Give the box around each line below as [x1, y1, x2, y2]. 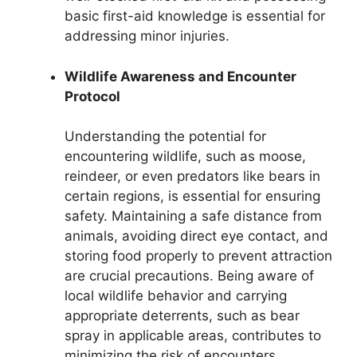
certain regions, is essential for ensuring [65, 188, 320, 205]
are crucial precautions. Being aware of [65, 268, 314, 284]
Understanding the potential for [65, 128, 266, 145]
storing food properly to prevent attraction [65, 248, 332, 265]
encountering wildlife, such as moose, [65, 148, 306, 165]
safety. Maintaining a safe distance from [65, 208, 322, 225]
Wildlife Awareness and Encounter [65, 68, 296, 84]
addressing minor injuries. [65, 28, 229, 45]
